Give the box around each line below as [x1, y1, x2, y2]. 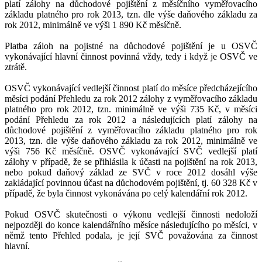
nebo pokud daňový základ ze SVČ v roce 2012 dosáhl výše [5, 167, 257, 178]
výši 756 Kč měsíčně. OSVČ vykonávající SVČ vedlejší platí [5, 146, 257, 157]
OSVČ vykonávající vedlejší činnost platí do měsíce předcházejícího [5, 83, 257, 94]
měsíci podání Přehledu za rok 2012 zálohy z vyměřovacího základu [5, 94, 257, 104]
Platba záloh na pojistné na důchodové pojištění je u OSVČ [5, 41, 257, 51]
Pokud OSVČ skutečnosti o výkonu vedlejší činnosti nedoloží [5, 209, 257, 220]
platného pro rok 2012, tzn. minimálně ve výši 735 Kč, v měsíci [5, 104, 257, 115]
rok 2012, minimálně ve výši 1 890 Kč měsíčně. [5, 20, 184, 30]
